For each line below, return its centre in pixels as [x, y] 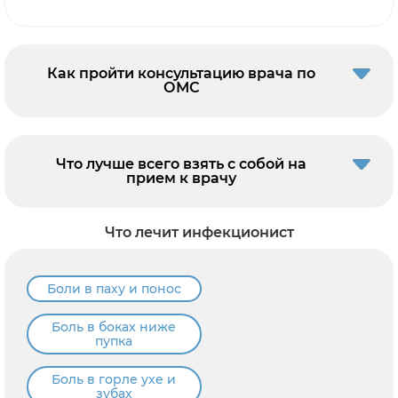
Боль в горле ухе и [114, 379]
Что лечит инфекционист [199, 232]
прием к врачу [181, 178]
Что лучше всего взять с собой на [181, 163]
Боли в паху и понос [114, 288]
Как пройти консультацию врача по [181, 73]
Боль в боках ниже [114, 326]
